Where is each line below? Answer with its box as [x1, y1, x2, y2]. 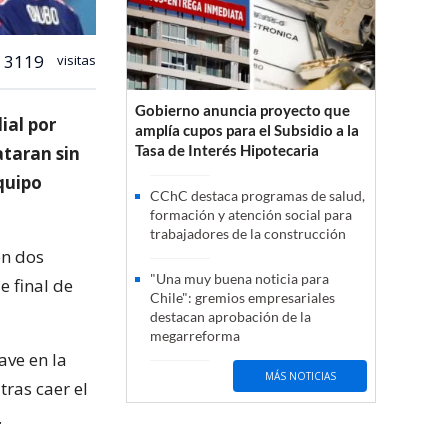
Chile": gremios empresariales [150, 289, 335, 307]
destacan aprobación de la [150, 308, 311, 326]
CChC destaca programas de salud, [150, 187, 365, 205]
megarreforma [150, 327, 240, 345]
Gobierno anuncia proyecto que [135, 101, 350, 120]
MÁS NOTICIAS [264, 368, 336, 383]
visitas [54, 50, 96, 69]
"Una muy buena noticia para [150, 270, 329, 288]
